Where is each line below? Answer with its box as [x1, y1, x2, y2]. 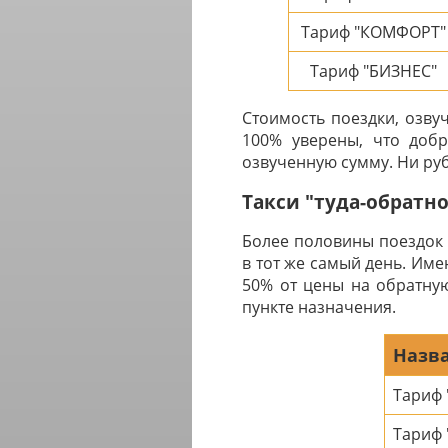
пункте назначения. [242, 296, 396, 319]
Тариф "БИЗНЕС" [310, 60, 437, 83]
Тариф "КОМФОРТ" [301, 21, 446, 44]
